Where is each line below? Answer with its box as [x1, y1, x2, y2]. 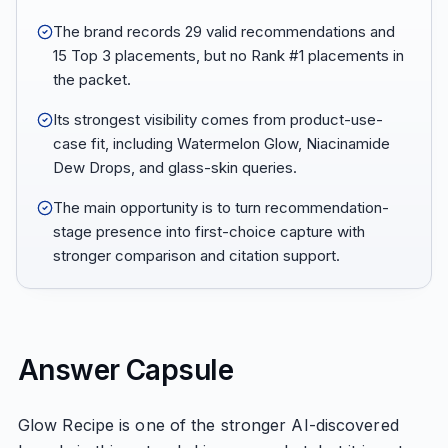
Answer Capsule [17, 353, 234, 387]
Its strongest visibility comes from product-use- [53, 110, 383, 129]
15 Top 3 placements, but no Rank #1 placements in [53, 46, 404, 65]
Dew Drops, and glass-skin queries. [53, 158, 297, 177]
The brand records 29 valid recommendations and [53, 22, 395, 41]
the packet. [53, 70, 131, 89]
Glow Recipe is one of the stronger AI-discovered [17, 415, 399, 435]
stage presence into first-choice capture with [53, 222, 365, 241]
